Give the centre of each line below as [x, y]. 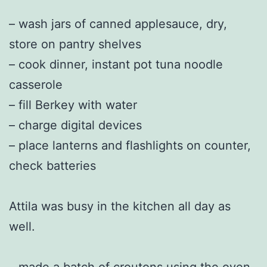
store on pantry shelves [75, 44]
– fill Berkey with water [73, 105]
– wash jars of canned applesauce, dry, [118, 24]
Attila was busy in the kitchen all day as [120, 206]
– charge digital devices [75, 125]
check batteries [52, 165]
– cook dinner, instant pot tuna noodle [116, 64]
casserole [36, 84]
